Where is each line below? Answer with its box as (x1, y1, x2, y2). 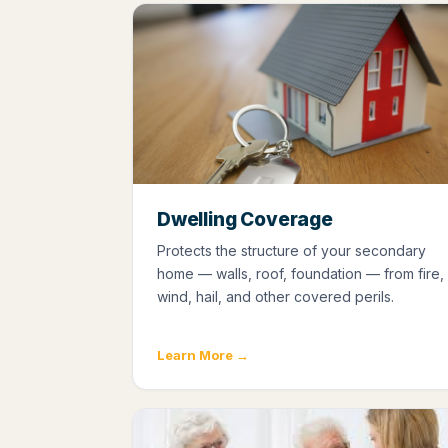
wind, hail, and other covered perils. (157, 287, 394, 305)
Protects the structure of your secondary (157, 241, 426, 259)
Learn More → (157, 346, 249, 363)
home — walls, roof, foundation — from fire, (157, 264, 444, 282)
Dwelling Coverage (157, 207, 333, 231)
